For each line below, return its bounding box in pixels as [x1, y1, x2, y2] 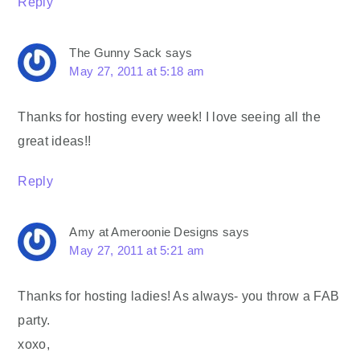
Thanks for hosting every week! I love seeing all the [18, 109, 321, 125]
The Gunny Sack [69, 46, 162, 60]
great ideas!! [18, 133, 92, 149]
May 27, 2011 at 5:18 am [69, 64, 205, 79]
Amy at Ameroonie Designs [69, 225, 219, 239]
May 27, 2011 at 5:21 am [69, 243, 205, 258]
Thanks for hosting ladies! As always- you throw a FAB [18, 288, 340, 304]
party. [18, 313, 51, 328]
